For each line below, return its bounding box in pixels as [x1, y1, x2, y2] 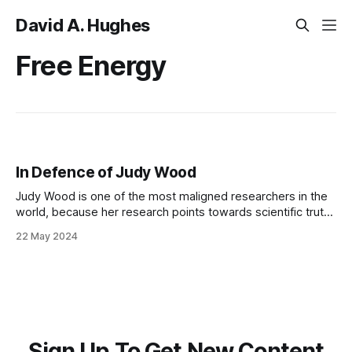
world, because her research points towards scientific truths [16, 205, 336, 220]
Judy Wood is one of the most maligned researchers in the [16, 189, 328, 204]
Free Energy [16, 49, 167, 82]
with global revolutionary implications [16, 221, 211, 236]
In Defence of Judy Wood [16, 163, 196, 182]
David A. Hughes [16, 15, 151, 35]
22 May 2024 [16, 230, 78, 243]
